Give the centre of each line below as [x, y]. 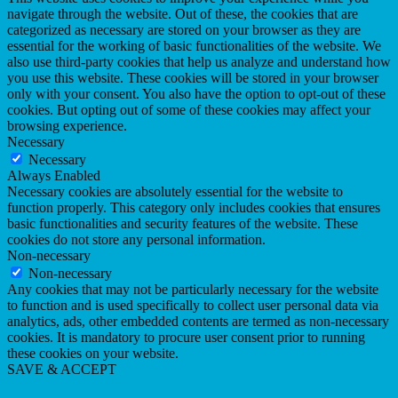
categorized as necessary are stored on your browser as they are [184, 30]
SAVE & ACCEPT [62, 370]
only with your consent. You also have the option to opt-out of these [196, 94]
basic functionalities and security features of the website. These [183, 224]
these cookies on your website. [93, 354]
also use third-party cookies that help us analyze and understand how [199, 62]
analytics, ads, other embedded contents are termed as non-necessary [198, 322]
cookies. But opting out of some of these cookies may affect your [189, 110]
